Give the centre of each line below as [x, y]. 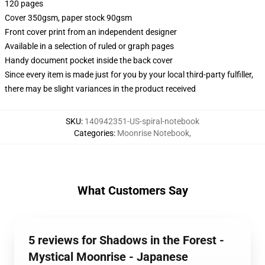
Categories [94, 133]
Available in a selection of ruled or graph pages [89, 46]
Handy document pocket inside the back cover [89, 60]
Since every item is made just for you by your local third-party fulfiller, [129, 75]
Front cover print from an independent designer [91, 32]
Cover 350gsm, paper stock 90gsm [68, 18]
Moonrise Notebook [153, 133]
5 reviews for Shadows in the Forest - [126, 240]
